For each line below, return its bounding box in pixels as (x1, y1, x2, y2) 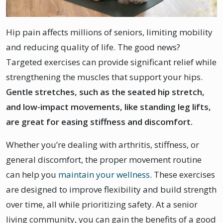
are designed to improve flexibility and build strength (6, 183, 217, 195)
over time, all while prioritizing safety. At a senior (6, 198, 198, 210)
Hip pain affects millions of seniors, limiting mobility (6, 26, 213, 38)
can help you (6, 168, 58, 180)
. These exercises (150, 168, 215, 180)
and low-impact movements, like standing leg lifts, (6, 101, 211, 112)
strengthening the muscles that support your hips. (6, 71, 203, 83)
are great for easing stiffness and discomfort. (6, 115, 195, 127)
